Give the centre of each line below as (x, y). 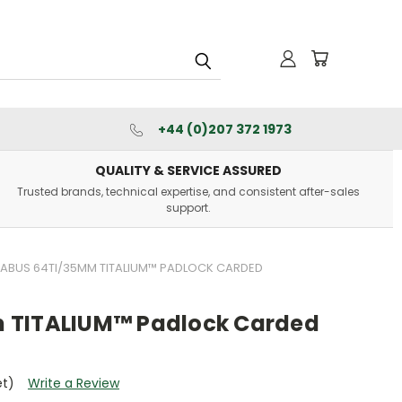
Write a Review (73, 383)
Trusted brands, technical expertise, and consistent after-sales (188, 192)
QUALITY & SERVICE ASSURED (188, 170)
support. (188, 208)
